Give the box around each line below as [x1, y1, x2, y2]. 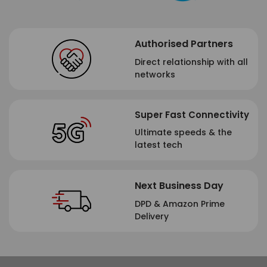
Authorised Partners [135, 37, 233, 51]
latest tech [135, 139, 185, 151]
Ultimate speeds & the [135, 126, 232, 139]
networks [135, 69, 175, 81]
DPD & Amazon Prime [135, 198, 225, 210]
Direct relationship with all [135, 56, 248, 69]
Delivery [135, 210, 169, 223]
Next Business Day [135, 179, 223, 193]
